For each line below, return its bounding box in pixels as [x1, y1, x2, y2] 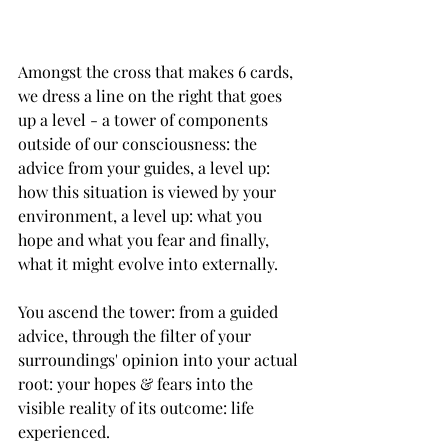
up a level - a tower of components [18, 109, 272, 131]
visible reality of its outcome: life [18, 397, 258, 419]
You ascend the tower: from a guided [18, 301, 282, 323]
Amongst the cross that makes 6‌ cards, [18, 61, 246, 83]
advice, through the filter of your [18, 325, 255, 347]
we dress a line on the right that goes [18, 85, 286, 107]
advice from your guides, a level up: [18, 157, 274, 179]
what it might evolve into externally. [18, 253, 278, 275]
